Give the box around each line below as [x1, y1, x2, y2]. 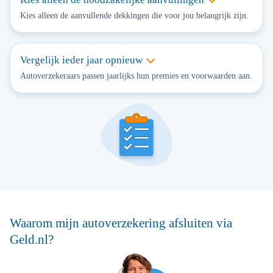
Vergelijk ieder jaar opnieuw [20, 54, 143, 66]
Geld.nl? [10, 232, 54, 247]
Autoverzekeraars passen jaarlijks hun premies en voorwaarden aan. [20, 71, 252, 80]
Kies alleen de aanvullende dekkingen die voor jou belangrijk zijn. [20, 11, 249, 20]
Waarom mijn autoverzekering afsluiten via [10, 216, 232, 230]
